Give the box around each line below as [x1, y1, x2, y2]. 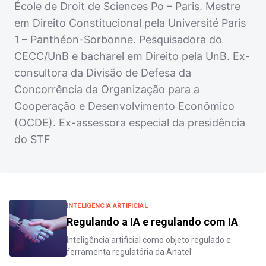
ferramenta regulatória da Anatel [66, 247, 191, 257]
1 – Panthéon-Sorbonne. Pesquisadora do [14, 33, 222, 46]
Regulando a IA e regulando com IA [66, 216, 238, 229]
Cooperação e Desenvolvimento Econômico [14, 100, 235, 113]
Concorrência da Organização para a [14, 83, 199, 96]
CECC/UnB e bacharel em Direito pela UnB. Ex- [14, 50, 250, 63]
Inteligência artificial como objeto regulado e [66, 235, 231, 245]
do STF [14, 133, 50, 146]
